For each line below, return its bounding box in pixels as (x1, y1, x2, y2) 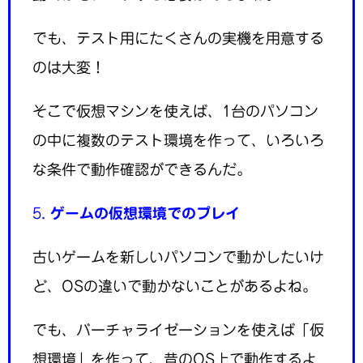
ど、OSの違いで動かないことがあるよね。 (32, 278, 317, 293)
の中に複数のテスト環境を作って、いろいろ (32, 132, 324, 147)
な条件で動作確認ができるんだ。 (32, 161, 251, 177)
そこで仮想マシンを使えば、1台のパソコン (32, 103, 318, 118)
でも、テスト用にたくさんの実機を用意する (32, 30, 324, 45)
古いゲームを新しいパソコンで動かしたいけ (32, 249, 324, 264)
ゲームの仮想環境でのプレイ (50, 205, 240, 220)
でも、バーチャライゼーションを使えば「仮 (32, 322, 324, 337)
